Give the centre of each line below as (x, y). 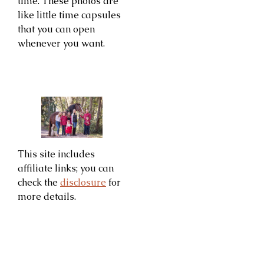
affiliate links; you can (66, 168)
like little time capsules (69, 15)
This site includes (56, 154)
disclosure (83, 182)
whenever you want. (61, 43)
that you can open (56, 29)
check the (39, 182)
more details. (47, 196)
